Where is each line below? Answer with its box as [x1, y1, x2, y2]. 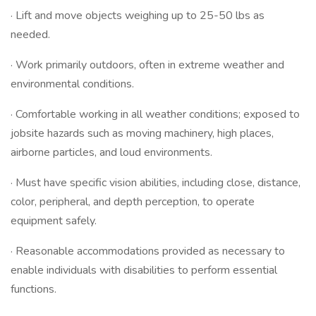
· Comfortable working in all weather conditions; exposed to [11, 107, 300, 122]
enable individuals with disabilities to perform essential [11, 262, 277, 278]
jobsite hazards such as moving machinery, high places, [11, 126, 274, 141]
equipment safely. [11, 213, 97, 229]
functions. [11, 281, 56, 297]
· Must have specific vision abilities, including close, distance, [11, 175, 300, 190]
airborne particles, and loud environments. [11, 145, 212, 160]
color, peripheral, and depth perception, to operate [11, 194, 255, 209]
